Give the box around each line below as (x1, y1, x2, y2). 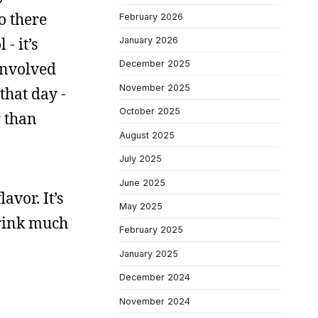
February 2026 (119, 11, 183, 22)
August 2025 (119, 129, 175, 141)
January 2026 (119, 34, 178, 45)
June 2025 (119, 177, 165, 188)
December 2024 (119, 272, 190, 283)
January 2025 (119, 248, 178, 259)
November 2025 (119, 82, 190, 93)
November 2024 (119, 295, 190, 307)
